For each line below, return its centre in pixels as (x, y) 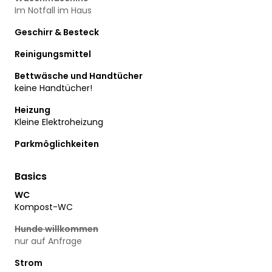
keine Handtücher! (53, 88)
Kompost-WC (44, 207)
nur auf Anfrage (48, 241)
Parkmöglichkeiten (57, 144)
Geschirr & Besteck (57, 32)
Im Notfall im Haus (53, 10)
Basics (31, 176)
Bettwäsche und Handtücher (79, 76)
